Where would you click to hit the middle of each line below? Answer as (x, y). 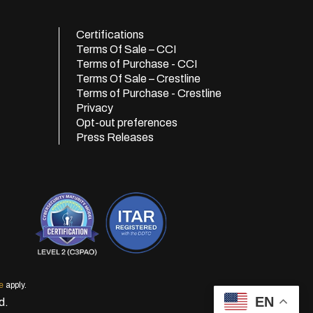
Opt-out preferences (127, 123)
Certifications (110, 35)
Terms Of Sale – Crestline (138, 79)
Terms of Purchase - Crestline (149, 93)
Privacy (95, 108)
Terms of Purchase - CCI (137, 64)
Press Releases (115, 137)
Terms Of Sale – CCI (126, 49)
